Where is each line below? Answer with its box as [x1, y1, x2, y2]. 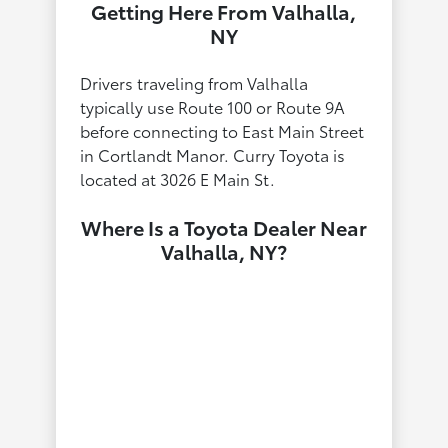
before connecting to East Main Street [80, 119, 365, 143]
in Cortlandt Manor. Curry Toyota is [80, 143, 346, 167]
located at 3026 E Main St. [80, 167, 276, 191]
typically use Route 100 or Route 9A [80, 95, 346, 119]
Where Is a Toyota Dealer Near [80, 213, 367, 242]
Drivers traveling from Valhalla [80, 71, 309, 95]
